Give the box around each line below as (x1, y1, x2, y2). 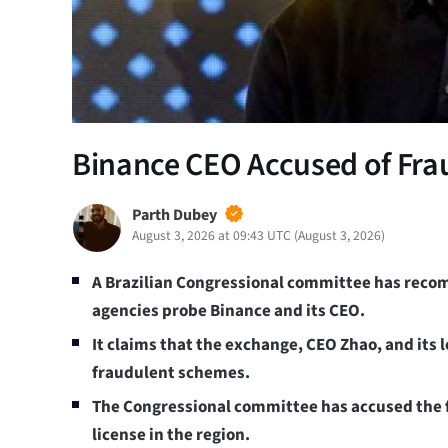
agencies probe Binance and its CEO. (92, 298, 365, 323)
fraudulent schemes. (92, 360, 250, 385)
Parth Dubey (132, 203, 217, 226)
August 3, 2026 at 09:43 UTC (132, 225, 291, 245)
